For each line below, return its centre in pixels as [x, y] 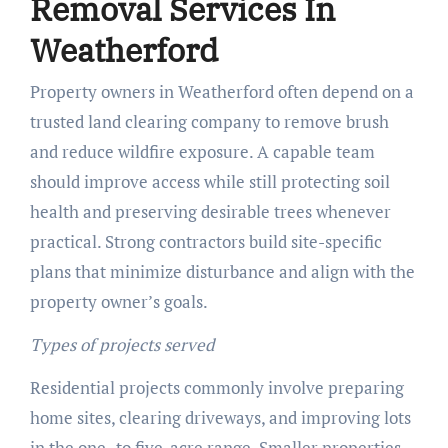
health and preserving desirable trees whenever [210, 212]
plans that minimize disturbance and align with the [222, 272]
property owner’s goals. [118, 302]
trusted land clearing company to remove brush [209, 122]
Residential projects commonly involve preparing [216, 388]
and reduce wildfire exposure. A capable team [202, 152]
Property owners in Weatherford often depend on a [221, 92]
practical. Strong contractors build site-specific [205, 242]
